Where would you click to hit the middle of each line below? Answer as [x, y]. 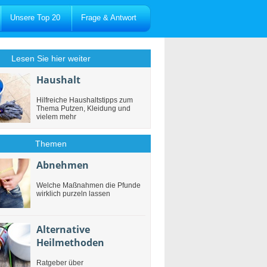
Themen [51, 144]
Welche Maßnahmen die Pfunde [89, 185]
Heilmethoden [70, 243]
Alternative [63, 229]
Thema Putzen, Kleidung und [83, 108]
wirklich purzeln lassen [73, 194]
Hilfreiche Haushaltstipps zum [85, 100]
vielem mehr [56, 117]
